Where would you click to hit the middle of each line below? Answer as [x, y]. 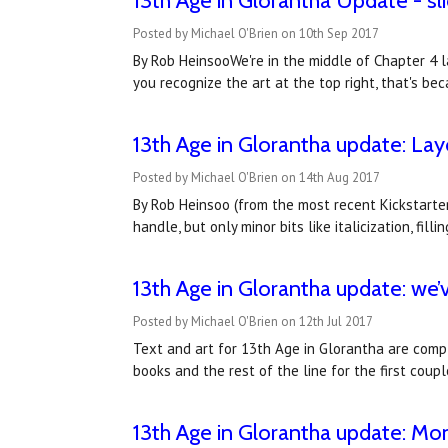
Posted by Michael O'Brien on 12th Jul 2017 [252, 322]
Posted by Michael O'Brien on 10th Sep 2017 [255, 34]
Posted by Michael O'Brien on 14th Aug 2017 [256, 178]
